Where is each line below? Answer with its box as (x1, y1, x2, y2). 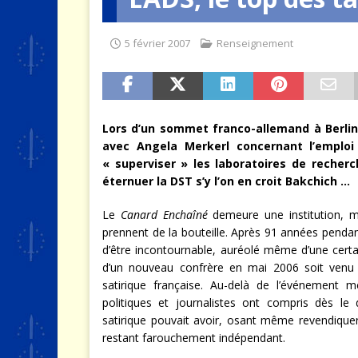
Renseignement (217, 35, 293, 50)
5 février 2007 (125, 35, 190, 50)
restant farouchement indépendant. (102, 329, 285, 345)
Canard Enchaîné (120, 206, 208, 222)
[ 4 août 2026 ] (218, 17, 285, 31)
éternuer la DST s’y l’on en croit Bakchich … (102, 173, 350, 189)
